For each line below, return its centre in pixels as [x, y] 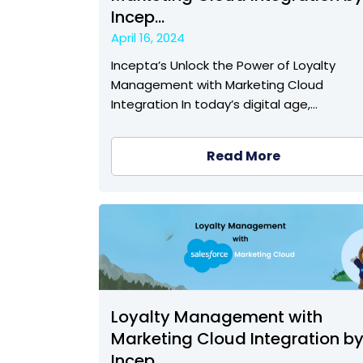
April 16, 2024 [148, 38]
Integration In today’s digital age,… [214, 105]
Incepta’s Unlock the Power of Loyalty [223, 66]
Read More [243, 156]
